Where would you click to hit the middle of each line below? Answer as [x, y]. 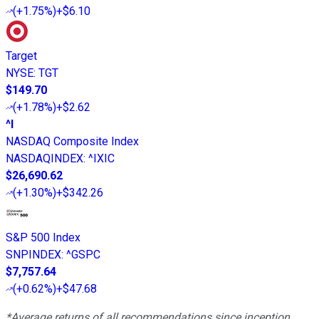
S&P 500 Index [43, 238]
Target [21, 56]
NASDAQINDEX [45, 159]
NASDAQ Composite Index [72, 142]
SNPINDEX [33, 255]
